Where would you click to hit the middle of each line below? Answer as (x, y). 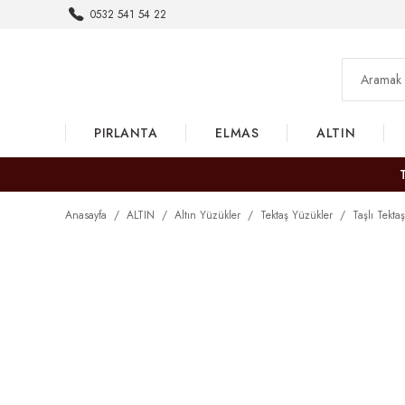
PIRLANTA (126, 133)
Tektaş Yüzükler (297, 215)
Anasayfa (86, 215)
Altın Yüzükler (207, 215)
